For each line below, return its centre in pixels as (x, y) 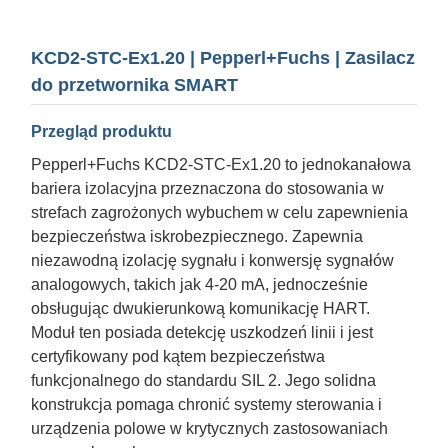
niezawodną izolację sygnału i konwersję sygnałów (212, 260)
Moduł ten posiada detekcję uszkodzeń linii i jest (202, 332)
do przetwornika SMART (134, 85)
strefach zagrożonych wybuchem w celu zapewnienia (219, 212)
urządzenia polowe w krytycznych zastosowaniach (209, 428)
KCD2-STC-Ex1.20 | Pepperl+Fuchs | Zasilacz (223, 58)
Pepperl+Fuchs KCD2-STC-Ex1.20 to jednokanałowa (221, 164)
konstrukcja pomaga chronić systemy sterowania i (206, 404)
